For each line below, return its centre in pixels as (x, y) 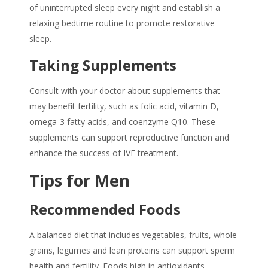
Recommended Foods (105, 209)
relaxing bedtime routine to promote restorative (122, 23)
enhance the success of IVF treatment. (104, 153)
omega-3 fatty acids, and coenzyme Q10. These (122, 122)
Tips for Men (80, 181)
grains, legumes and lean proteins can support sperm (132, 251)
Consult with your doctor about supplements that (125, 91)
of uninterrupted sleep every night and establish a (125, 8)
